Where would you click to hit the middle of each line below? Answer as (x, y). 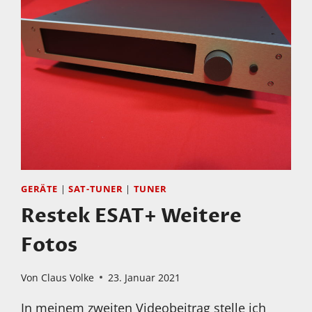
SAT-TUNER (96, 189)
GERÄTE (40, 189)
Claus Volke (67, 277)
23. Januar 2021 (144, 277)
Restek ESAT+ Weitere (132, 216)
